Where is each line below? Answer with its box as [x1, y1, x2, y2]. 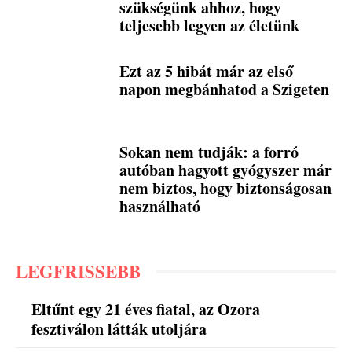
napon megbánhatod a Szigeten [119, 77, 330, 101]
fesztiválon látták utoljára [31, 317, 207, 340]
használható [119, 195, 201, 218]
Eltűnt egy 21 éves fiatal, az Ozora [31, 297, 261, 321]
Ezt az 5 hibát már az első [119, 59, 294, 82]
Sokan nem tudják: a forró [119, 141, 299, 164]
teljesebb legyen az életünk [119, 14, 300, 38]
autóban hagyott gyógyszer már [119, 159, 332, 182]
